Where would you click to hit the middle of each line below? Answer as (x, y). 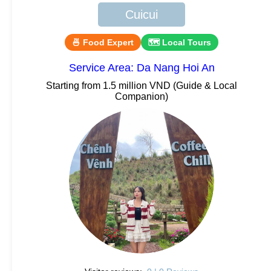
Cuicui (142, 14)
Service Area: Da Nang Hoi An (142, 67)
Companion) (142, 96)
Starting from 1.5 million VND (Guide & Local (142, 85)
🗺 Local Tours (180, 42)
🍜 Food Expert (103, 42)
